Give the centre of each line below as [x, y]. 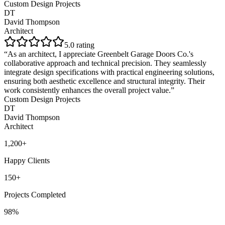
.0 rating [81, 45]
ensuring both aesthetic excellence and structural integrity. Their [104, 81]
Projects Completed [35, 195]
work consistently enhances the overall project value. [87, 90]
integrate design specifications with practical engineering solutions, [109, 72]
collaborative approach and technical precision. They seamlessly [105, 63]
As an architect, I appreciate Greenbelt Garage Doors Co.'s [100, 54]
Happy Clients [27, 161]
